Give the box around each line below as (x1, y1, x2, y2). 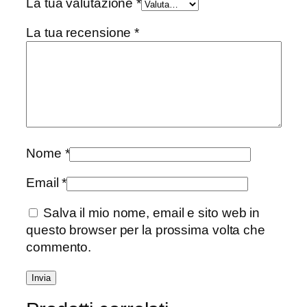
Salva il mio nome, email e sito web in (42, 205, 260, 220)
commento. (26, 239, 92, 254)
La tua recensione (26, 25, 135, 40)
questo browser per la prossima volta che (26, 222, 265, 237)
